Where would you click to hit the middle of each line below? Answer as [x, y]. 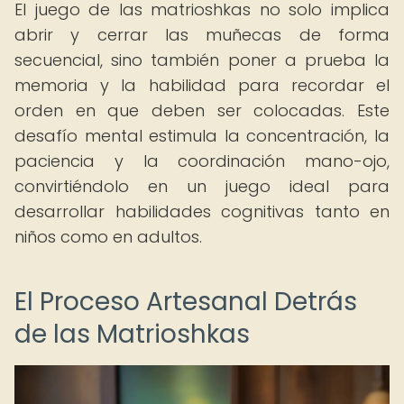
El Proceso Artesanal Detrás [186, 302]
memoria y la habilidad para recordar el [202, 85]
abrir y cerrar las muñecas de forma [202, 35]
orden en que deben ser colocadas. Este [202, 110]
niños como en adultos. [108, 237]
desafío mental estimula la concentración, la [202, 136]
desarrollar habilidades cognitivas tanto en [202, 211]
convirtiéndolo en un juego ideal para [202, 186]
